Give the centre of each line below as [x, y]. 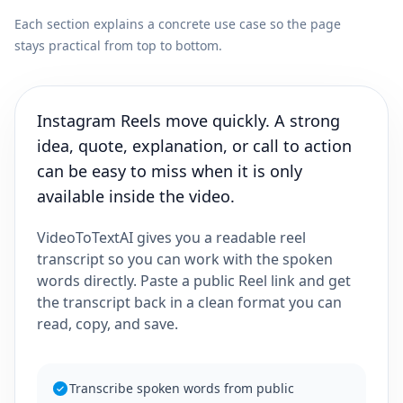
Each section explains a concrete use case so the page [178, 24]
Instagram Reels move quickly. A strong [188, 121]
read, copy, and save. [107, 324]
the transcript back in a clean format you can [189, 303]
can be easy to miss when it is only [170, 171]
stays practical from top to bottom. [118, 46]
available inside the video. [136, 197]
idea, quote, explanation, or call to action [194, 146]
